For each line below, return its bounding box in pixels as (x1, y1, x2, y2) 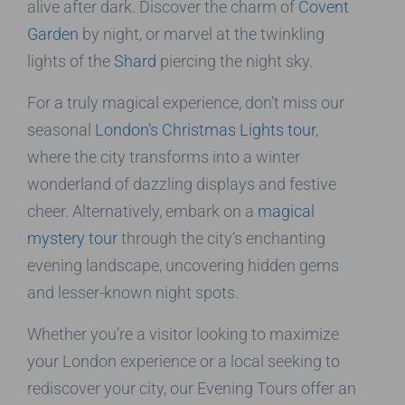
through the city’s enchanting (118, 228, 325, 248)
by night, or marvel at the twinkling (79, 24, 325, 43)
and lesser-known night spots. (27, 282, 239, 302)
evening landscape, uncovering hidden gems (27, 255, 339, 275)
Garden (27, 24, 79, 43)
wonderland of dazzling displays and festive (27, 174, 336, 193)
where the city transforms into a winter (27, 146, 300, 166)
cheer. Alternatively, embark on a (27, 201, 258, 221)
